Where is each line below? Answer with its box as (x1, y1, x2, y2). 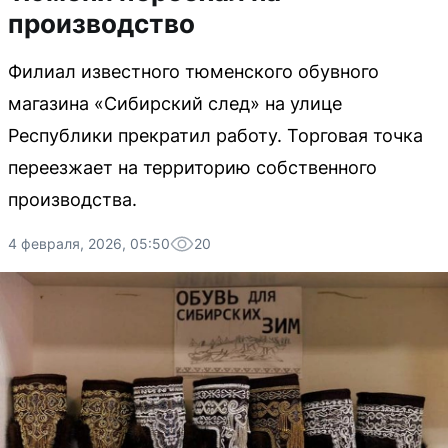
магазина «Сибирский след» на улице (8, 93, 342, 114)
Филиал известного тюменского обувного (8, 61, 379, 82)
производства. (8, 189, 137, 210)
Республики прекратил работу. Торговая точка (8, 125, 423, 146)
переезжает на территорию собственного (8, 157, 377, 178)
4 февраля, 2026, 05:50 (8, 235, 170, 252)
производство (8, 8, 195, 39)
